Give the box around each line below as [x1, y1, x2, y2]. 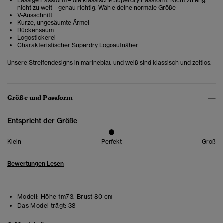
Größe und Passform [7, 93, 73, 102]
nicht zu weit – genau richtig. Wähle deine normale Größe [17, 4, 176, 12]
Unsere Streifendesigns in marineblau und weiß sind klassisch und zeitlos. [7, 59, 212, 67]
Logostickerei [17, 34, 56, 42]
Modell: [17, 193, 39, 201]
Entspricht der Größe [7, 116, 77, 126]
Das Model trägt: [17, 202, 67, 210]
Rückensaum [17, 26, 54, 34]
